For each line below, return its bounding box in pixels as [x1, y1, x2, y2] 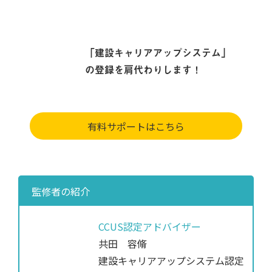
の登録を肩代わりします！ [84, 61, 202, 76]
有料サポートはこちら [87, 118, 185, 134]
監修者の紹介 [32, 184, 90, 199]
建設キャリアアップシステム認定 [98, 253, 244, 268]
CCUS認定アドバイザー [98, 219, 201, 234]
